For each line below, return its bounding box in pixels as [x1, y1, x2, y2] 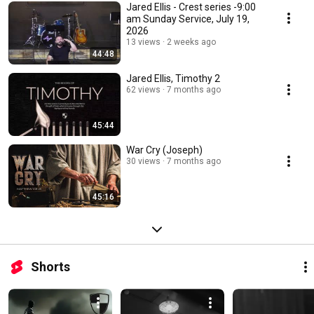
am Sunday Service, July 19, [126, 13, 250, 25]
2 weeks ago [167, 37, 216, 48]
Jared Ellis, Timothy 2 [126, 73, 220, 85]
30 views [126, 156, 161, 167]
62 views [126, 85, 161, 95]
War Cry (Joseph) [126, 144, 203, 156]
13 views [126, 37, 161, 48]
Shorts [31, 259, 70, 275]
